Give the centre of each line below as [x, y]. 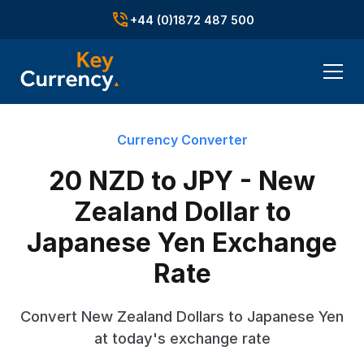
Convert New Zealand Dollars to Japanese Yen [182, 316]
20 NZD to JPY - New [182, 181]
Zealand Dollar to [182, 212]
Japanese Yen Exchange [182, 243]
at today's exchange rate [182, 338]
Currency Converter [182, 140]
